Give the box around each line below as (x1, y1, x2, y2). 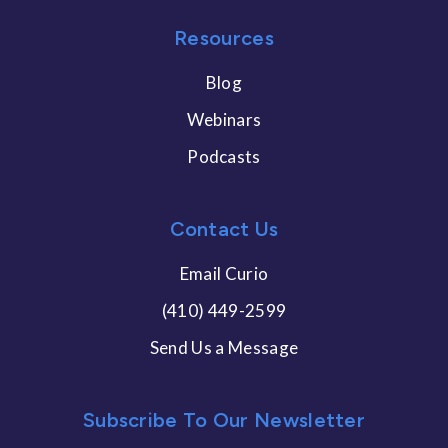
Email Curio (179, 262, 269, 284)
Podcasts (187, 145, 261, 167)
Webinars (186, 108, 262, 130)
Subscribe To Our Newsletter (82, 407, 366, 432)
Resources (174, 25, 274, 50)
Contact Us (169, 216, 279, 241)
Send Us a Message (149, 336, 299, 358)
